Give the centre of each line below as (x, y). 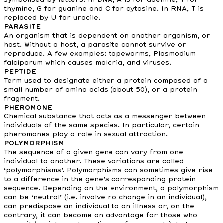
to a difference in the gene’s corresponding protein (100, 179)
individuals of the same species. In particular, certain (102, 125)
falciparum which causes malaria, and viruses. (88, 63)
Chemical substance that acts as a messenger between (105, 116)
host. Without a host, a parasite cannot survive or (95, 45)
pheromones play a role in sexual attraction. (86, 134)
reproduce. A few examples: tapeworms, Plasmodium (100, 54)
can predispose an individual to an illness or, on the (99, 206)
